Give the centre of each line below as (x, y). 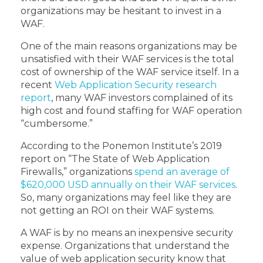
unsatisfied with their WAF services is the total (127, 59)
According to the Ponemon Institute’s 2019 (122, 146)
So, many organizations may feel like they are (126, 197)
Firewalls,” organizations (77, 171)
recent (38, 85)
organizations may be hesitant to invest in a (121, 11)
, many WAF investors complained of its (142, 97)
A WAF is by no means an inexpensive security (127, 232)
